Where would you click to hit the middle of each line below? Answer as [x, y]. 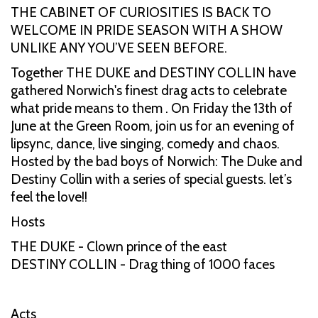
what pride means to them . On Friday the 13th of [152, 108]
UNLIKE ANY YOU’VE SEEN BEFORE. [119, 48]
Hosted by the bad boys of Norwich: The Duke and [157, 161]
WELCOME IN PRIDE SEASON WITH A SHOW [147, 30]
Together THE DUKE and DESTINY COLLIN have [153, 72]
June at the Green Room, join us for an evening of [153, 126]
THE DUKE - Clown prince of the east [120, 246]
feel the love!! [49, 197]
